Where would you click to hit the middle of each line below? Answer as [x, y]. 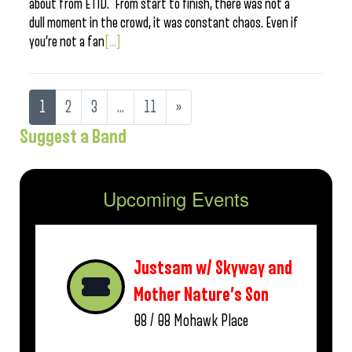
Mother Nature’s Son [201, 295]
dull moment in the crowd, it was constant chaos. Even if [164, 23]
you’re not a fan [67, 42]
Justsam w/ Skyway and [213, 268]
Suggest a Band [73, 137]
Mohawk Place [211, 321]
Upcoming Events [176, 198]
